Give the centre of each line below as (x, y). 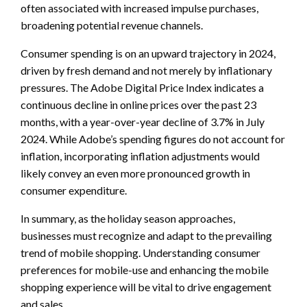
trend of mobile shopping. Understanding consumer (140, 252)
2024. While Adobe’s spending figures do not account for (153, 138)
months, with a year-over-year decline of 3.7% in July (143, 121)
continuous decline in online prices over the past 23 (138, 104)
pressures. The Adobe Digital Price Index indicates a (142, 87)
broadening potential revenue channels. (112, 25)
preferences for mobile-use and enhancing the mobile (145, 269)
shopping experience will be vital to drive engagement (146, 286)
